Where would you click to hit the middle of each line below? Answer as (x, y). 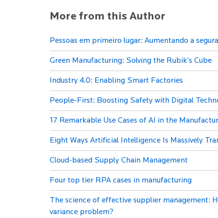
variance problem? (82, 212)
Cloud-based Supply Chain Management (119, 160)
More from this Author (108, 17)
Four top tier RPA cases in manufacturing (121, 180)
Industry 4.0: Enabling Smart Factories (116, 81)
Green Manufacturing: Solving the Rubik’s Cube (131, 61)
